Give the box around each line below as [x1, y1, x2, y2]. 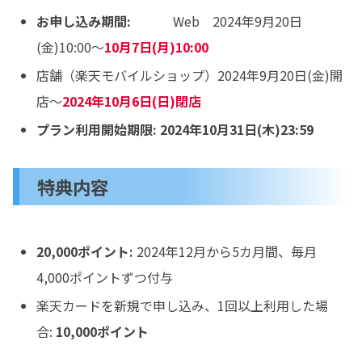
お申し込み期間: [36, 11, 132, 32]
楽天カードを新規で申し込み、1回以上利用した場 [36, 295, 329, 315]
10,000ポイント [56, 321, 149, 341]
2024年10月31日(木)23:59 [160, 120, 314, 140]
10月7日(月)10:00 [104, 37, 209, 57]
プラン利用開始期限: [36, 120, 158, 140]
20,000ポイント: [36, 241, 134, 261]
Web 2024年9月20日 [131, 11, 303, 32]
